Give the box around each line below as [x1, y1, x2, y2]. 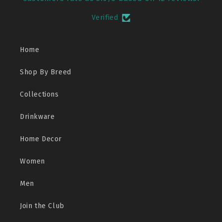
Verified [91, 13, 118, 22]
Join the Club [20, 202, 64, 211]
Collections [20, 90, 59, 99]
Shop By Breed [20, 68, 71, 77]
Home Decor [20, 135, 62, 144]
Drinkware [20, 112, 55, 121]
